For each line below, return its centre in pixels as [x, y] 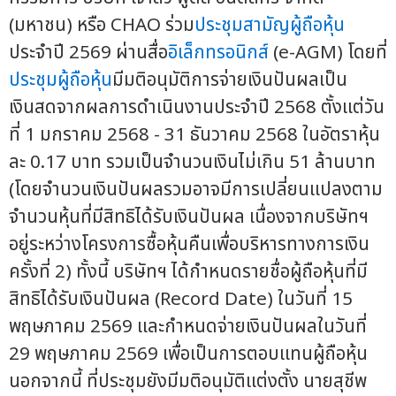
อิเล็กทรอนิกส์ [218, 52]
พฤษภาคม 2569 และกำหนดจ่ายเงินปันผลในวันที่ [188, 326]
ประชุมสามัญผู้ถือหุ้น [270, 25]
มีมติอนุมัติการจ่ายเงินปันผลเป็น [230, 80]
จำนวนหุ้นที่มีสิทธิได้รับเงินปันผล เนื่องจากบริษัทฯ [189, 217]
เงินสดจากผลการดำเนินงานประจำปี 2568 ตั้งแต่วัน [197, 107]
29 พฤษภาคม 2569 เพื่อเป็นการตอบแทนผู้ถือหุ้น [188, 354]
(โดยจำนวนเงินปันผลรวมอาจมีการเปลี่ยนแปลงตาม [196, 189]
